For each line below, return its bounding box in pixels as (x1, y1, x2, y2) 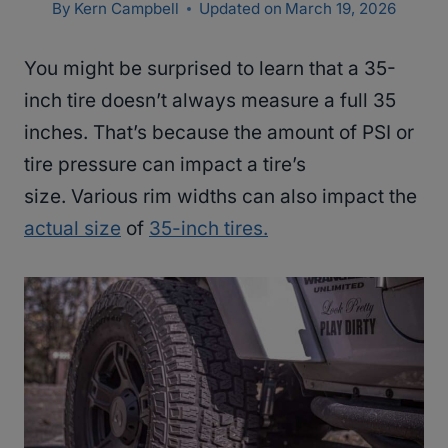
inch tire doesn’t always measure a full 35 (24, 89, 396, 113)
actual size (24, 217, 121, 241)
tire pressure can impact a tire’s (24, 153, 306, 177)
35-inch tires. (149, 217, 268, 241)
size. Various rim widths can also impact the (24, 185, 417, 209)
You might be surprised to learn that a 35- (24, 57, 396, 81)
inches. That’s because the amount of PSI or (24, 121, 414, 145)
